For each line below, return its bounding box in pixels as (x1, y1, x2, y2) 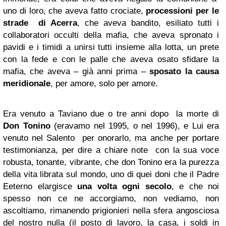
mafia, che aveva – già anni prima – (3, 67, 150, 76)
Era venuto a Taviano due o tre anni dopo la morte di (3, 109, 219, 119)
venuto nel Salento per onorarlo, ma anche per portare (3, 133, 219, 143)
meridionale (3, 79, 50, 88)
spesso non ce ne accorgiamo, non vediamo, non (3, 194, 219, 203)
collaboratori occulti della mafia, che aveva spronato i (3, 30, 219, 40)
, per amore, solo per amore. (50, 79, 158, 88)
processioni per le (146, 6, 219, 16)
